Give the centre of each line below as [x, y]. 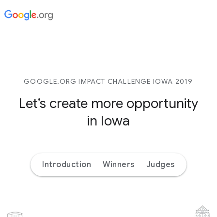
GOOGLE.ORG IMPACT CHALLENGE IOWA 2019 [108, 81]
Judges [160, 165]
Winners [119, 165]
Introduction [67, 165]
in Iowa [108, 121]
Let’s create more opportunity [108, 103]
